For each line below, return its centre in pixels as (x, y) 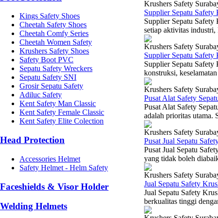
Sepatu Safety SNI (48, 77)
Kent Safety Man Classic (58, 104)
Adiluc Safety (41, 95)
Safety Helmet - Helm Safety (64, 167)
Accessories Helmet (50, 159)
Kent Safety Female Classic (62, 112)
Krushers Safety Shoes (54, 51)
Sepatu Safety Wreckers (56, 69)
